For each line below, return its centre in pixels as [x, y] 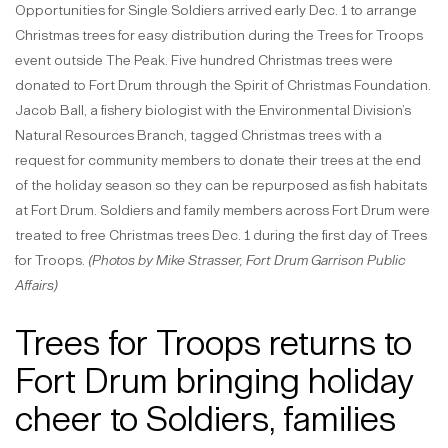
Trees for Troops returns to [213, 342]
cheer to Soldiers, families [205, 418]
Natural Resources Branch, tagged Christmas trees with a [198, 135]
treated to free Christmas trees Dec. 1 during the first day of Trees [221, 235]
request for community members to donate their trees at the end [218, 160]
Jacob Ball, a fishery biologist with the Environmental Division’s [213, 110]
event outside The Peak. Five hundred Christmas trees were [204, 60]
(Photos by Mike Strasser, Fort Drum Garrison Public [247, 260]
